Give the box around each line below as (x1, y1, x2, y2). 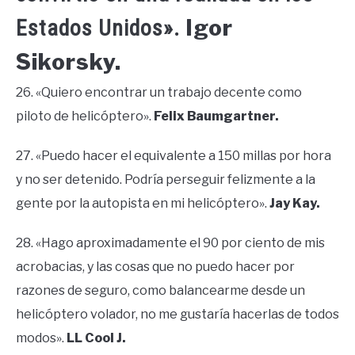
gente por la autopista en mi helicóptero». (16, 196, 269, 212)
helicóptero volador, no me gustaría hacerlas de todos (16, 307, 339, 323)
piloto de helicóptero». (16, 109, 154, 124)
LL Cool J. (67, 330, 126, 346)
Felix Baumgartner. (154, 109, 279, 124)
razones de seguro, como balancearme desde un (16, 283, 305, 299)
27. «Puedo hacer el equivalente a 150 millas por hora (16, 148, 331, 164)
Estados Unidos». (16, 15, 185, 42)
